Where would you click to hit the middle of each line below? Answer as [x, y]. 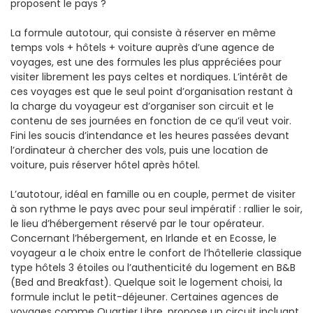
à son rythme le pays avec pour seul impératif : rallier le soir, [156, 209]
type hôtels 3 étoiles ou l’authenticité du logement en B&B [153, 267]
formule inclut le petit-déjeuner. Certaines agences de [145, 297]
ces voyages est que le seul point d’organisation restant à [152, 91]
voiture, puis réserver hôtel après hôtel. [105, 165]
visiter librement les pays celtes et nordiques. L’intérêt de [149, 77]
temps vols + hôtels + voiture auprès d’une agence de [143, 47]
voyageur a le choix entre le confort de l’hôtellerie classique [156, 253]
